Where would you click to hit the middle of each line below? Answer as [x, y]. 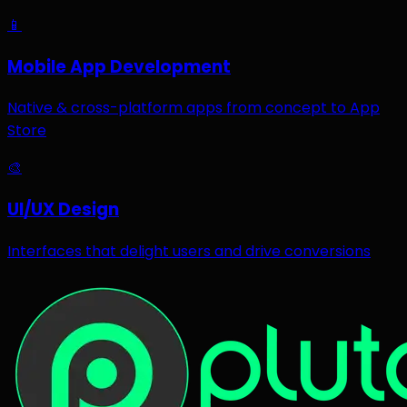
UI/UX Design [63, 209]
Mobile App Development [119, 66]
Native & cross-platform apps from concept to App [194, 108]
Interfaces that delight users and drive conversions [189, 251]
